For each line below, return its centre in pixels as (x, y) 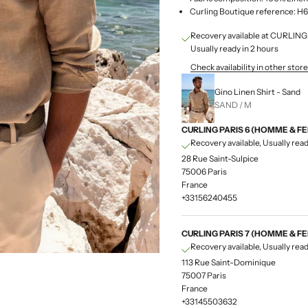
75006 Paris (204, 171)
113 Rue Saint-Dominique (229, 262)
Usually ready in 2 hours (234, 48)
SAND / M (233, 104)
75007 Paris (204, 275)
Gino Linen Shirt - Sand (257, 91)
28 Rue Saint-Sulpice (220, 158)
